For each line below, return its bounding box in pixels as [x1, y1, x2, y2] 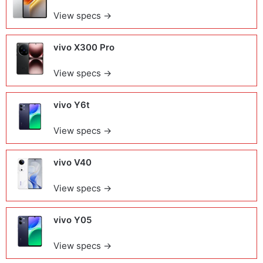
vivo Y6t [53, 99, 90, 110]
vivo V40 [53, 157, 92, 168]
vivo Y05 [53, 214, 92, 225]
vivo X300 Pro [53, 42, 114, 53]
